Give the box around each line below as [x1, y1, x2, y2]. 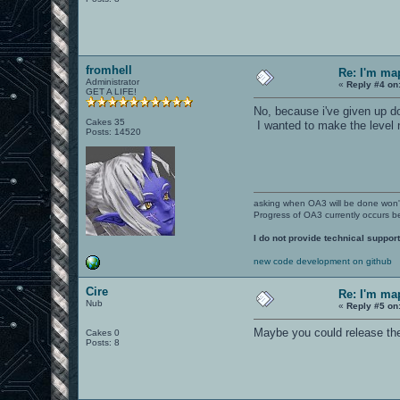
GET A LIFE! [86, 86, 137, 96]
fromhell [86, 62, 133, 77]
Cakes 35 [86, 116, 126, 127]
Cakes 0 [86, 327, 121, 337]
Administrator [86, 76, 140, 87]
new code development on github [254, 255, 393, 266]
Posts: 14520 [86, 126, 142, 137]
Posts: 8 [86, 337, 121, 347]
